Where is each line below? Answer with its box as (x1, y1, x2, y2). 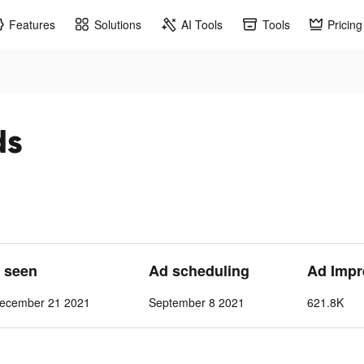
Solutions (94, 15, 141, 32)
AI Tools (181, 15, 223, 32)
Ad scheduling (148, 260, 249, 281)
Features (9, 15, 55, 32)
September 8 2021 (148, 294, 245, 310)
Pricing (327, 15, 362, 32)
